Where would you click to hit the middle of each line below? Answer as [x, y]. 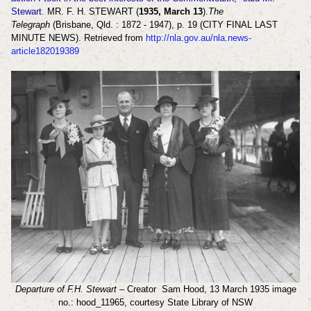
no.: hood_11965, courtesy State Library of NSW [155, 303]
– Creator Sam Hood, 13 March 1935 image [206, 289]
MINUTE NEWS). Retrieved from [78, 37]
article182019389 [45, 51]
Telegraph [32, 24]
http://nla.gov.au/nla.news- [198, 37]
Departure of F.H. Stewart [66, 289]
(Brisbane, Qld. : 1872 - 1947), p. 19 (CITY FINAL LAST [165, 24]
